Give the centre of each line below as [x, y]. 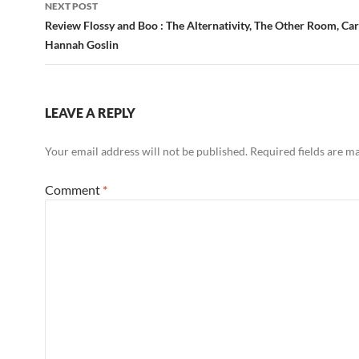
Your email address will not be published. [146, 151]
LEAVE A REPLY [90, 113]
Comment [74, 190]
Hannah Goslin [82, 45]
